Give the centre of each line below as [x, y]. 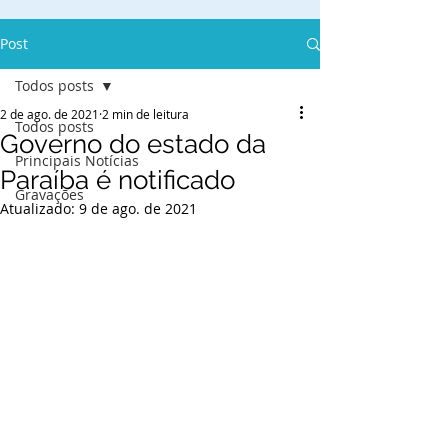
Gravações [49, 194]
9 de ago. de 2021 [138, 208]
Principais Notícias [77, 160]
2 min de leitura [145, 114]
